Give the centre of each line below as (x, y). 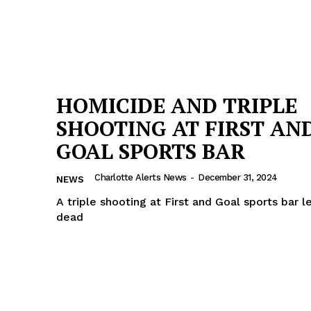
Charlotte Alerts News (141, 177)
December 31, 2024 (238, 177)
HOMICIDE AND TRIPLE (177, 105)
